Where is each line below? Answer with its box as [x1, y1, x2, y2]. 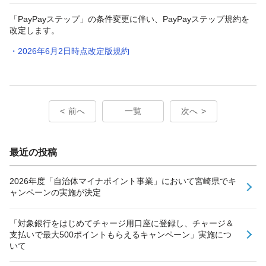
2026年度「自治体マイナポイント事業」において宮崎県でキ [9, 176, 236, 186]
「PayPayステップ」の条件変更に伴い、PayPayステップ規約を [9, 14, 249, 24]
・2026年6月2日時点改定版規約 [9, 46, 129, 56]
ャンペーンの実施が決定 [9, 187, 101, 197]
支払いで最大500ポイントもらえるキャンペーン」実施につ [9, 229, 232, 239]
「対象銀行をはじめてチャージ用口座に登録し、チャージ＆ [9, 218, 234, 228]
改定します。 [9, 25, 59, 35]
